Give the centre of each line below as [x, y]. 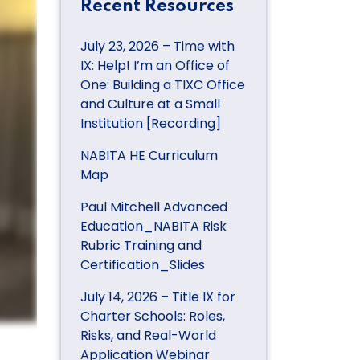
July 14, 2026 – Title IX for [158, 297]
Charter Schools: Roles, [153, 316]
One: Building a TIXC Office [163, 84]
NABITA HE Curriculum [149, 155]
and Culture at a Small [150, 104]
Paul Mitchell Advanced [154, 207]
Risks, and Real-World [148, 335]
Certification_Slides [143, 264]
